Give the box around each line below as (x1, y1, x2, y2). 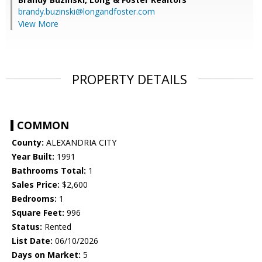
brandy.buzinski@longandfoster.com (18, 6, 155, 18)
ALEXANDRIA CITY (44, 137, 116, 149)
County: (12, 137, 44, 149)
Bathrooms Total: (12, 165, 86, 177)
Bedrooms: (12, 193, 57, 205)
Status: (12, 221, 42, 233)
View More (18, 18, 58, 30)
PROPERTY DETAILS (72, 70, 187, 88)
